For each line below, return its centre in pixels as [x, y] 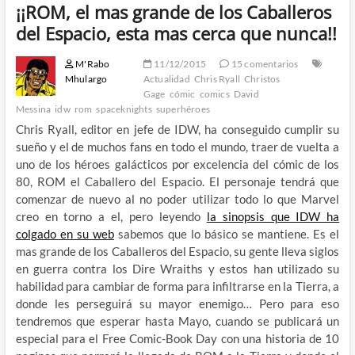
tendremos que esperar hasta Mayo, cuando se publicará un [177, 321]
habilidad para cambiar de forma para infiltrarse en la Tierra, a [177, 286]
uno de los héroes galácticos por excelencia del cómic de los [177, 164]
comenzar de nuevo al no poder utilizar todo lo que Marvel [177, 198]
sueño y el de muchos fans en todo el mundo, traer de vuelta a [177, 146]
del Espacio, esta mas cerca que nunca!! [176, 33]
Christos [262, 78]
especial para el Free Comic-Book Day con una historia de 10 [177, 338]
